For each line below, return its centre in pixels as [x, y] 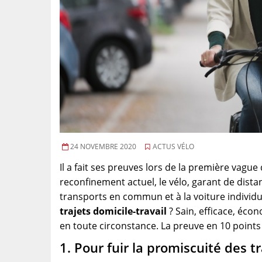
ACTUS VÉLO [173, 146]
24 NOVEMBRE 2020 [102, 146]
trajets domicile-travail [113, 211]
